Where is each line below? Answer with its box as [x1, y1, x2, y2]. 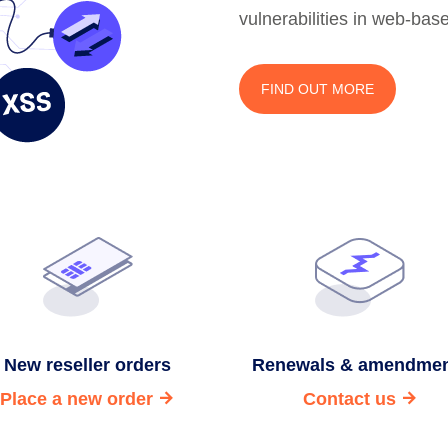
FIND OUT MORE [261, 81, 374, 97]
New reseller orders [4, 355, 172, 375]
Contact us [302, 389, 396, 409]
